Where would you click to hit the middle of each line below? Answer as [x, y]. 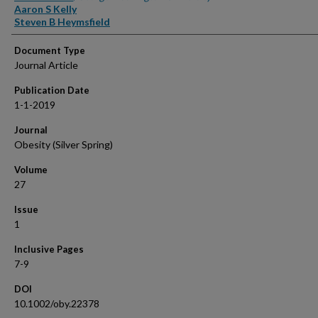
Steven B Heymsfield [62, 22]
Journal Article [46, 65]
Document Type [50, 50]
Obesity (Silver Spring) [64, 144]
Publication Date [52, 90]
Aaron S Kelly [45, 9]
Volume [31, 170]
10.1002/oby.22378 [57, 303]
